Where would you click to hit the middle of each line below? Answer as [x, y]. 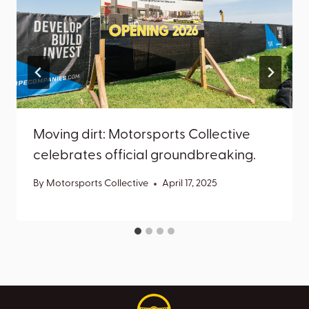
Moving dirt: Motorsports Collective [142, 135]
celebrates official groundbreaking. [144, 156]
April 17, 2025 [190, 184]
